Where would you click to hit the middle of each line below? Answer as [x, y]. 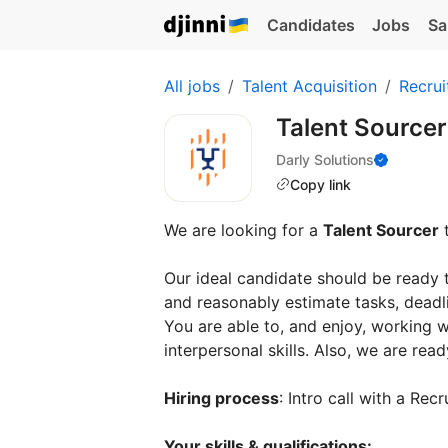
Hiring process [221, 398]
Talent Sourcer [381, 230]
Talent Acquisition [309, 86]
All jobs [192, 86]
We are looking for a [243, 230]
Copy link [320, 184]
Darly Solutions [325, 159]
